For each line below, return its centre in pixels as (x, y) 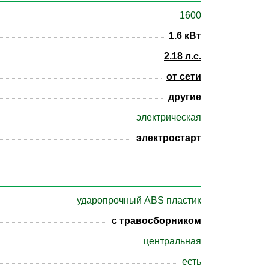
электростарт (169, 138)
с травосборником (156, 221)
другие (185, 97)
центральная (172, 241)
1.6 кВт (185, 36)
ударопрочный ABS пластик (139, 201)
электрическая (169, 118)
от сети (184, 77)
